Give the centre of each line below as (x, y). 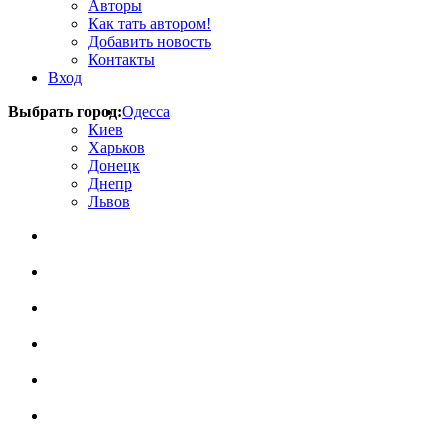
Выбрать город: (65, 111)
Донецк (114, 165)
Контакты (121, 59)
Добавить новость (149, 41)
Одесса (146, 111)
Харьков (116, 147)
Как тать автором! (149, 23)
